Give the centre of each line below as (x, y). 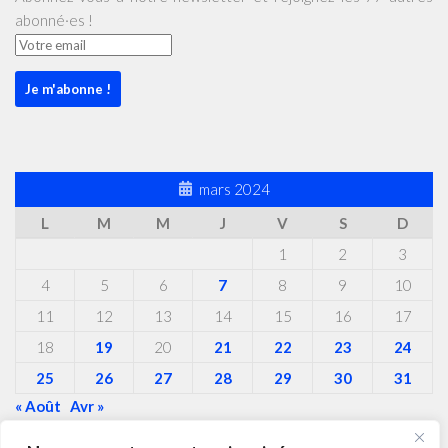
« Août (38, 406)
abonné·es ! (54, 20)
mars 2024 (234, 189)
